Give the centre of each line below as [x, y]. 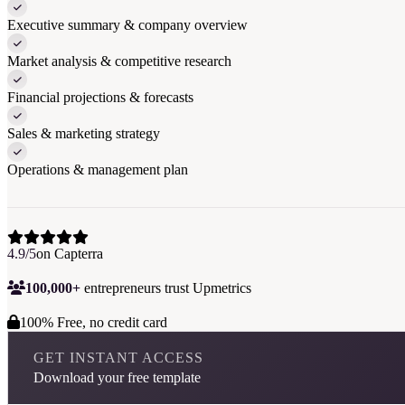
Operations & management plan [98, 170]
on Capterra [70, 254]
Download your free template [117, 377]
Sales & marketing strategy [84, 133]
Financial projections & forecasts [100, 97]
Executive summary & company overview [127, 25]
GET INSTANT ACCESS [118, 358]
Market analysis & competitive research [119, 61]
